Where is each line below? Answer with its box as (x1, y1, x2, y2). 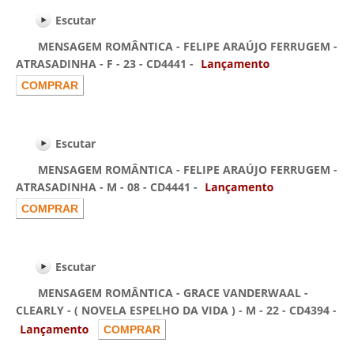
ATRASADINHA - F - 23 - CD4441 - (16, 56, 197, 72)
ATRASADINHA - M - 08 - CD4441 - (16, 179, 201, 195)
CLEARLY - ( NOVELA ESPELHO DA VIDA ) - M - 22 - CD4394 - (16, 303, 337, 318)
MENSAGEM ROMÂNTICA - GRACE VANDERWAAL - (16, 285, 308, 300)
